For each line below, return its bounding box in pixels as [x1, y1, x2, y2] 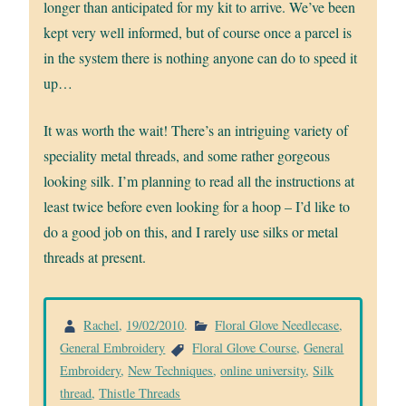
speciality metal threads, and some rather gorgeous [43, 145, 331, 165]
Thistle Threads [99, 384, 181, 402]
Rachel [83, 315, 120, 333]
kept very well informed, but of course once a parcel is [43, 22, 353, 42]
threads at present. [43, 246, 147, 266]
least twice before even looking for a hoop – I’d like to [43, 196, 351, 216]
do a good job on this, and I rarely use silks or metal [43, 221, 339, 241]
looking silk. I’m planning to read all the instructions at [43, 170, 355, 190]
